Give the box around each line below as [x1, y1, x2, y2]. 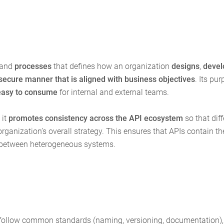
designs [171, 61, 199, 71]
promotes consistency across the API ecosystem [8, 113, 183, 123]
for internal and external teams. [59, 87, 171, 97]
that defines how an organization [53, 61, 171, 71]
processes [14, 61, 53, 71]
